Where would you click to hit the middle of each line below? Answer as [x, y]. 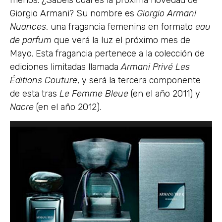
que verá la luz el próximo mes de [121, 40]
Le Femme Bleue [95, 94]
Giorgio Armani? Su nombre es [73, 13]
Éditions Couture [44, 80]
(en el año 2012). [69, 107]
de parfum [31, 40]
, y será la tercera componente [139, 80]
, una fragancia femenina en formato [121, 27]
